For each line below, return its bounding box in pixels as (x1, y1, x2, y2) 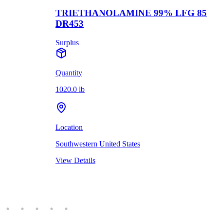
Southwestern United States (55, 139, 140, 148)
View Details (55, 156, 95, 164)
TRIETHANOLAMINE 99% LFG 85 (55, 7, 207, 18)
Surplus (55, 38, 79, 47)
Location (55, 123, 83, 131)
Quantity (55, 68, 82, 77)
